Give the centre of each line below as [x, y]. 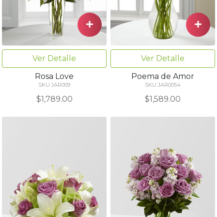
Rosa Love [54, 76]
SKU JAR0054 [163, 85]
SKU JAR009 [54, 85]
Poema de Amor [163, 76]
